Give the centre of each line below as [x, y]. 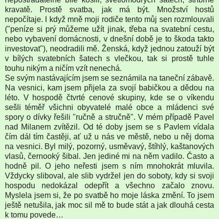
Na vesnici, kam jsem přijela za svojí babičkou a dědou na [109, 88]
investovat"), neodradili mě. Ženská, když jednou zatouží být [109, 48]
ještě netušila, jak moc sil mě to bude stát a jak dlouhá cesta [109, 205]
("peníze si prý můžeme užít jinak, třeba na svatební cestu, [109, 29]
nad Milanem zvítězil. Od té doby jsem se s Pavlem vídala [109, 127]
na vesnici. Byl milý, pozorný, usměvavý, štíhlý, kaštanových [109, 146]
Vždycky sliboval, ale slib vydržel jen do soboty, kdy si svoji [109, 175]
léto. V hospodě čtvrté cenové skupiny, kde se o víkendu [109, 97]
